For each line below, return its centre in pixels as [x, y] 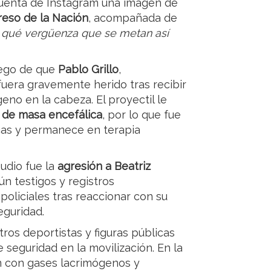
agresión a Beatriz [104, 166]
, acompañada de [133, 18]
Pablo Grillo [88, 70]
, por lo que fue [142, 115]
